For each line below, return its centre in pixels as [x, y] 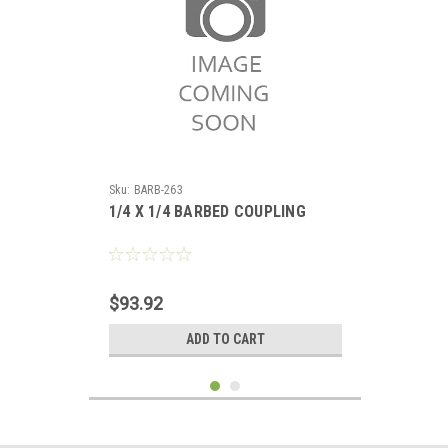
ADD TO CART [225, 339]
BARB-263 [158, 190]
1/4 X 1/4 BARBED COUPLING [207, 211]
